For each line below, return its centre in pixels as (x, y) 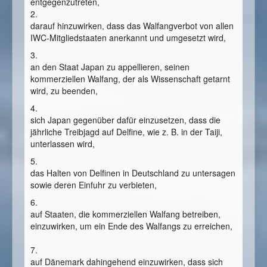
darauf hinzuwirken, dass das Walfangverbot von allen (132, 26)
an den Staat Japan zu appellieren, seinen (110, 67)
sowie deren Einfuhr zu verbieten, (94, 185)
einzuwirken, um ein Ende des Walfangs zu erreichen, (133, 226)
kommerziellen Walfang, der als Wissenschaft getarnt (130, 79)
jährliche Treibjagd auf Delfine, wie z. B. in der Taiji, (126, 132)
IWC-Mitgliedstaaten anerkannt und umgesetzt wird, (128, 38)
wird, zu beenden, (64, 91)
